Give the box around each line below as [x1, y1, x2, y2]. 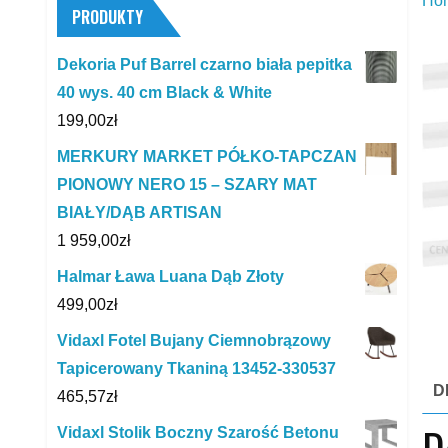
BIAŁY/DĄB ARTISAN [57, 203, 222, 221]
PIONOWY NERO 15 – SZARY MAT [57, 175, 317, 193]
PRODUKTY [72, 4, 143, 29]
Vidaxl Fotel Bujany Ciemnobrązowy [57, 331, 331, 349]
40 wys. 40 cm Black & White [57, 83, 272, 101]
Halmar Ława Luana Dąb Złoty [57, 267, 284, 285]
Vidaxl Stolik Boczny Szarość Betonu [57, 423, 339, 441]
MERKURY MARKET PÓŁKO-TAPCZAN [57, 147, 357, 165]
